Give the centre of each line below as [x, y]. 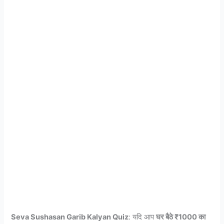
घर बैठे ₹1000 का [181, 217]
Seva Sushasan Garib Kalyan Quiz [70, 217]
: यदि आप [142, 217]
